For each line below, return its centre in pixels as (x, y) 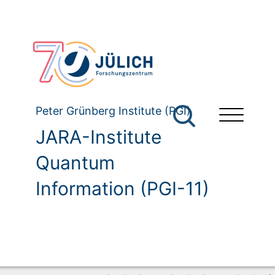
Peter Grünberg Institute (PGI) (113, 111)
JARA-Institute (99, 137)
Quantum (75, 163)
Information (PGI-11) (122, 189)
